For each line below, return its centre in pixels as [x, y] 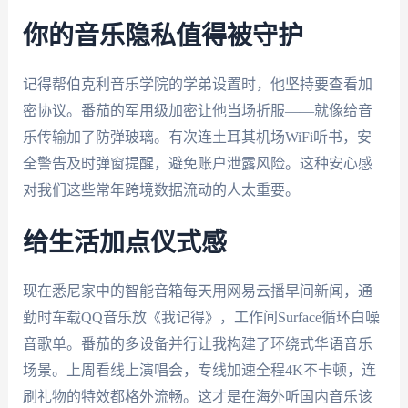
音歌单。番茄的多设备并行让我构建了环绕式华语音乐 [197, 343]
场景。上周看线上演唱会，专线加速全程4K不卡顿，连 [199, 370]
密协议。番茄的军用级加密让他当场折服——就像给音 [197, 110]
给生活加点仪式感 [124, 243]
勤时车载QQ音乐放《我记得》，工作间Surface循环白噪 [201, 317]
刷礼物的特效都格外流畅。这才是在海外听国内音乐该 [197, 396]
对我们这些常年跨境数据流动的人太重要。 [161, 189]
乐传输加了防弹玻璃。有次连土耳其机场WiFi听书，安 [197, 137]
